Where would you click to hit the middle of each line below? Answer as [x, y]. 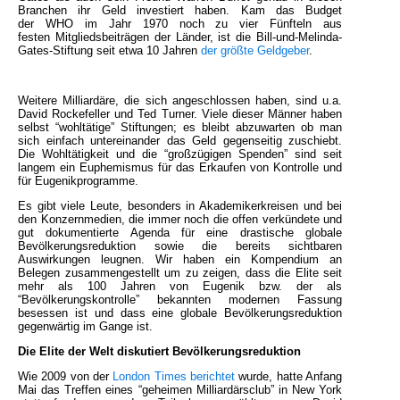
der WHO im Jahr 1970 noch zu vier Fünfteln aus [180, 24]
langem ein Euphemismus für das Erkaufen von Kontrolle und [180, 168]
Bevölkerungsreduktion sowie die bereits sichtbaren [180, 246]
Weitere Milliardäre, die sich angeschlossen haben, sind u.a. [180, 101]
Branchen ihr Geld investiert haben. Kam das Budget [180, 11]
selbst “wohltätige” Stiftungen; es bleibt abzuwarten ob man [180, 128]
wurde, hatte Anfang [289, 377]
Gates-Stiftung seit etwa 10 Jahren [109, 51]
